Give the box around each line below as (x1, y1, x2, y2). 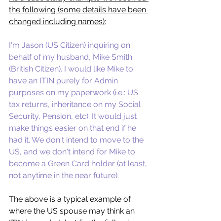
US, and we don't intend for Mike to (9, 147, 137, 157)
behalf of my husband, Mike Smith (9, 52, 134, 62)
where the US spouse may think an (9, 206, 137, 216)
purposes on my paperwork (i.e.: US (9, 88, 140, 98)
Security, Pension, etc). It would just (9, 111, 139, 121)
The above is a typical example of (9, 194, 133, 204)
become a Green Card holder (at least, (9, 159, 149, 169)
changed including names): (9, 17, 106, 27)
